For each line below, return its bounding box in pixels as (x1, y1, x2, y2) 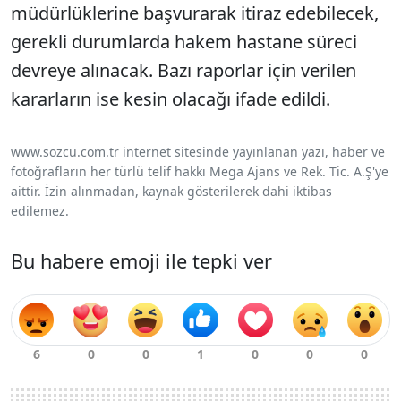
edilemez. (11, 202, 69, 220)
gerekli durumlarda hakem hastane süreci (11, 30, 357, 55)
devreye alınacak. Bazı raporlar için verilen (11, 58, 356, 83)
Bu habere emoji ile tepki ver (11, 248, 272, 275)
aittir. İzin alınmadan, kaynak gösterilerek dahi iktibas (11, 183, 332, 200)
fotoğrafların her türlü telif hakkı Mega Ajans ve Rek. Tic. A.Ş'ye (11, 163, 388, 181)
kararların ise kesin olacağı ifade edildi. (11, 87, 330, 112)
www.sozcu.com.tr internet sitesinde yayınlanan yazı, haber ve (11, 143, 385, 161)
